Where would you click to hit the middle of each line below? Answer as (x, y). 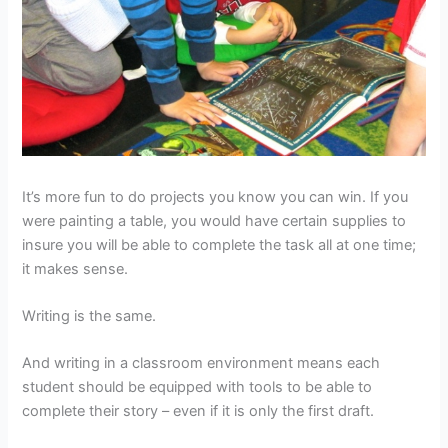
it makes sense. (75, 268)
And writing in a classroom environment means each (201, 363)
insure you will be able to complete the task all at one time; (219, 244)
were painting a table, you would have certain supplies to (214, 220)
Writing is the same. (89, 316)
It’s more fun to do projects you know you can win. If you (215, 196)
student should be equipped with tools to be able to (197, 387)
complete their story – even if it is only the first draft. (198, 411)
